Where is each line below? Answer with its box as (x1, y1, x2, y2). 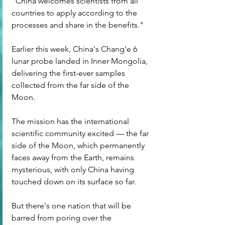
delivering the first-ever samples (12, 68, 127, 78)
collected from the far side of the (12, 80, 131, 90)
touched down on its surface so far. (12, 176, 136, 186)
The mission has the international (12, 116, 131, 126)
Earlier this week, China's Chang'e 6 (12, 44, 139, 54)
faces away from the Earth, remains (12, 152, 136, 162)
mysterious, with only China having (12, 164, 136, 174)
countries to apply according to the (12, 8, 139, 18)
